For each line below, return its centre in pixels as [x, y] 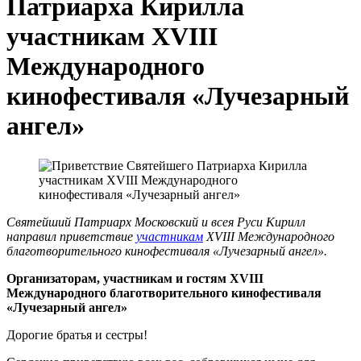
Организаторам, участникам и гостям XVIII [135, 278]
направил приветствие [71, 236]
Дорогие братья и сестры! [77, 334]
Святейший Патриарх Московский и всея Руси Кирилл [156, 222]
